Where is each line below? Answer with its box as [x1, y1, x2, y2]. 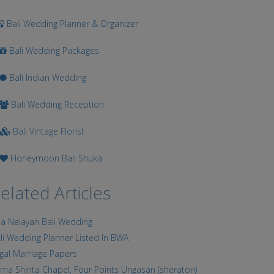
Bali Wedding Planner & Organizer [4, 18, 139, 29]
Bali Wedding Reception [9, 98, 105, 110]
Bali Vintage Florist [10, 125, 85, 137]
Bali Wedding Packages [7, 45, 100, 56]
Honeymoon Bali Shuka [8, 152, 103, 164]
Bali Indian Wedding [7, 72, 87, 83]
